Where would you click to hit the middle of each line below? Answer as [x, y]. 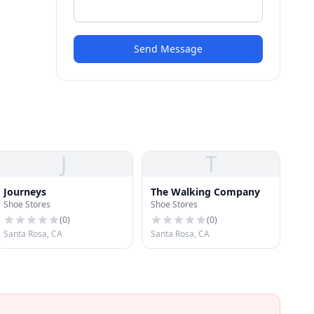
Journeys [25, 192]
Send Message [168, 49]
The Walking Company [205, 192]
